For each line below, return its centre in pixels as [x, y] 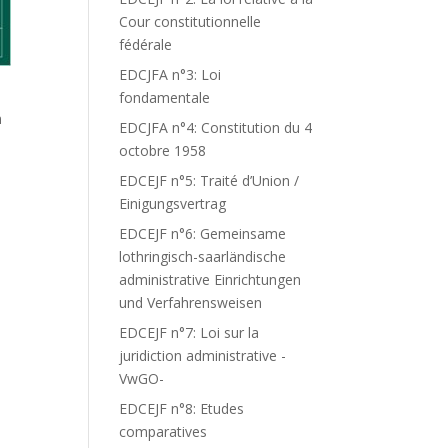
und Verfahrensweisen [191, 302]
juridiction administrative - [203, 355]
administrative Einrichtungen [210, 279]
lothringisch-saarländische [203, 256]
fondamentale [165, 97]
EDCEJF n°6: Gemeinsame [203, 233]
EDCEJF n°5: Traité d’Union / [209, 180]
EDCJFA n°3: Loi [170, 74]
